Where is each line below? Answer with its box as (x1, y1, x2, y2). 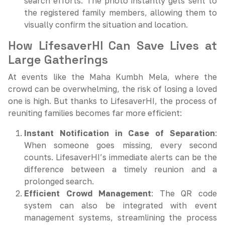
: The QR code (151, 188, 217, 198)
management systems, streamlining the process (24, 212, 217, 222)
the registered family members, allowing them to (24, 8, 217, 18)
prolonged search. (24, 176, 94, 186)
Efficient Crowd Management (24, 188, 152, 198)
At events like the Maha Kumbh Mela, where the (8, 72, 217, 82)
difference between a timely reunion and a (24, 164, 217, 174)
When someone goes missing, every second (24, 140, 217, 150)
